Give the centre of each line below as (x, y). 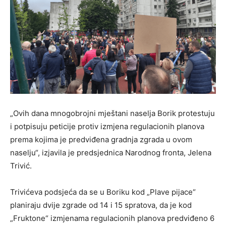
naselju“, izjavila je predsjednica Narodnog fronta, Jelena (111, 152)
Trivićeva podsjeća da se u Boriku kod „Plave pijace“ (103, 192)
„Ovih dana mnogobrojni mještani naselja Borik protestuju (112, 113)
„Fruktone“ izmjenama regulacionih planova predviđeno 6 (112, 218)
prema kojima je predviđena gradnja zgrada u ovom (101, 139)
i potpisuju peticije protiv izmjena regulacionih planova (107, 126)
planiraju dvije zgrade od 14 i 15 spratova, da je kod (101, 205)
